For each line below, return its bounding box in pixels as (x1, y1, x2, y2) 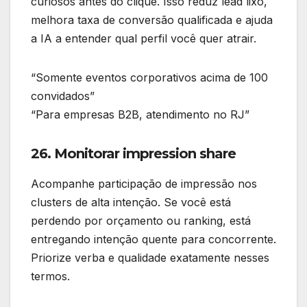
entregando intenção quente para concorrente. (31, 232, 276, 247)
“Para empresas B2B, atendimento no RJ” (31, 108, 249, 122)
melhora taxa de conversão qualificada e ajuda (31, 13, 273, 27)
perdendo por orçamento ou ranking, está (31, 214, 251, 228)
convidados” (31, 89, 95, 103)
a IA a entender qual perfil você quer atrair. (31, 32, 256, 46)
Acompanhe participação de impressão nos (31, 177, 257, 191)
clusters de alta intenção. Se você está (31, 195, 231, 210)
